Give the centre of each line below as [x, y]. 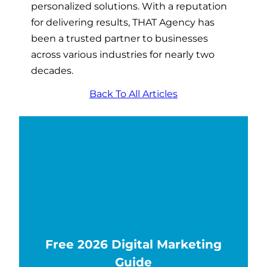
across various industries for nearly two [123, 55]
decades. [52, 71]
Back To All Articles [133, 93]
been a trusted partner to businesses [119, 38]
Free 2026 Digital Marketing [133, 244]
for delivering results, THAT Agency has [123, 22]
